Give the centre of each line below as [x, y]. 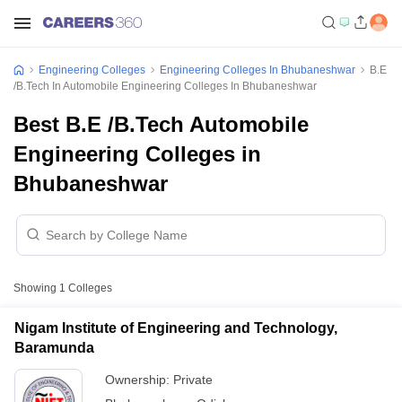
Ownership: [139, 380]
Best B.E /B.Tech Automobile [161, 124]
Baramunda [54, 348]
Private [193, 380]
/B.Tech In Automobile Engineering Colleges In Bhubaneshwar [165, 86]
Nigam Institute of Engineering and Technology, [176, 328]
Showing [36, 288]
